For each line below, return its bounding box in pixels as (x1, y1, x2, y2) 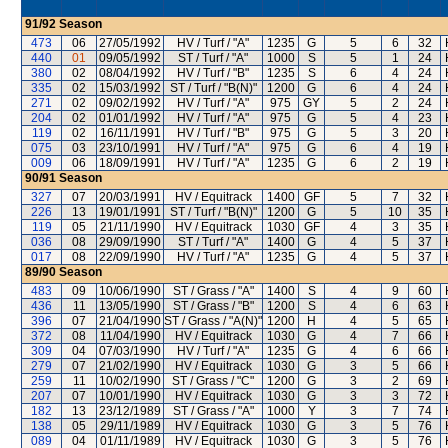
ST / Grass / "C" (172, 374, 254, 388)
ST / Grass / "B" (172, 299, 254, 313)
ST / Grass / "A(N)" (164, 314, 262, 328)
